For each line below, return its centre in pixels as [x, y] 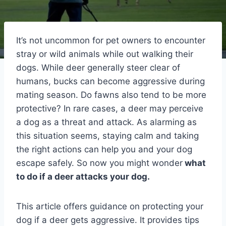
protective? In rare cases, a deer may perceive [110, 108]
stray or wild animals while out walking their [105, 54]
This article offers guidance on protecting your [110, 206]
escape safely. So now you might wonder [99, 163]
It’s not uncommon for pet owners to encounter [111, 40]
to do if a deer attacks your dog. [83, 176]
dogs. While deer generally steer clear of [98, 67]
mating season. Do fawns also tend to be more [111, 95]
